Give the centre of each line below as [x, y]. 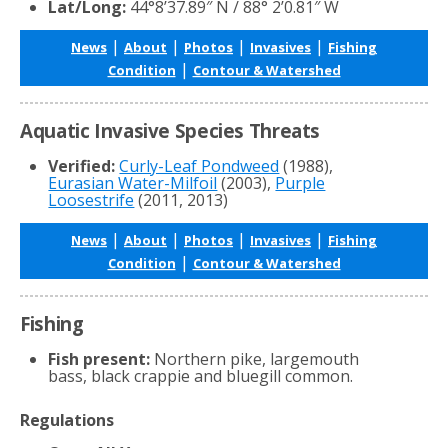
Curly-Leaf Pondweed [199, 165]
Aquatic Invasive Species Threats [170, 130]
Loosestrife [91, 199]
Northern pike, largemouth [255, 359]
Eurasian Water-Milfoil [133, 182]
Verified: [82, 165]
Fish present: [99, 359]
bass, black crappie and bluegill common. [201, 376]
